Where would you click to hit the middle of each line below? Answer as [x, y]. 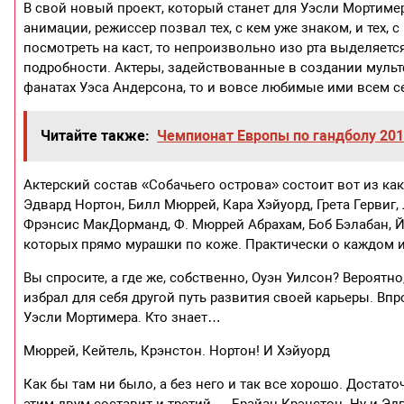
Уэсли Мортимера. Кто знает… [123, 317]
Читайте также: [96, 135]
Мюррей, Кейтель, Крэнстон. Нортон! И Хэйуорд [177, 350]
